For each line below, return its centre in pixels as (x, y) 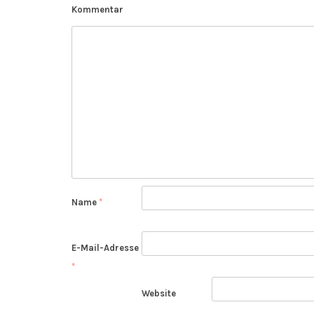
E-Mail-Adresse (105, 248)
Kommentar (97, 10)
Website (159, 294)
